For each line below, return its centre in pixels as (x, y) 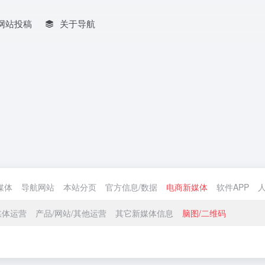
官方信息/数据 (131, 187)
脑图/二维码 (204, 213)
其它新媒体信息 (144, 213)
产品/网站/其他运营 (71, 213)
